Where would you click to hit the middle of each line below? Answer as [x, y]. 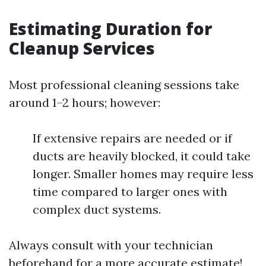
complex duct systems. [97, 210]
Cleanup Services [82, 48]
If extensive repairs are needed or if [132, 138]
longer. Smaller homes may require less [143, 174]
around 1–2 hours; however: [85, 103]
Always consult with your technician [111, 245]
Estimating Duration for [110, 29]
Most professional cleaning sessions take [124, 85]
